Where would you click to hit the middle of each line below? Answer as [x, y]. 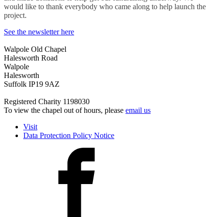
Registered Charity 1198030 [47, 101]
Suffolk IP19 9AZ [32, 84]
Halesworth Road [31, 58]
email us [138, 110]
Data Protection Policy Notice [69, 135]
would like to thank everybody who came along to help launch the [105, 6]
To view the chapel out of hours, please [65, 110]
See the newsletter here [39, 31]
